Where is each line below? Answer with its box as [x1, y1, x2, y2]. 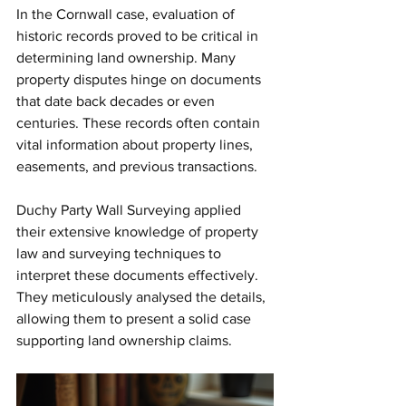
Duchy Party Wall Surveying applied [16, 201, 245, 217]
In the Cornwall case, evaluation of [16, 5, 238, 22]
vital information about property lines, [16, 136, 256, 152]
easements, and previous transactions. [16, 158, 257, 174]
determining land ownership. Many [16, 49, 239, 65]
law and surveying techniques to [16, 245, 225, 261]
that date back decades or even [16, 92, 218, 109]
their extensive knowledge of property [16, 223, 262, 239]
